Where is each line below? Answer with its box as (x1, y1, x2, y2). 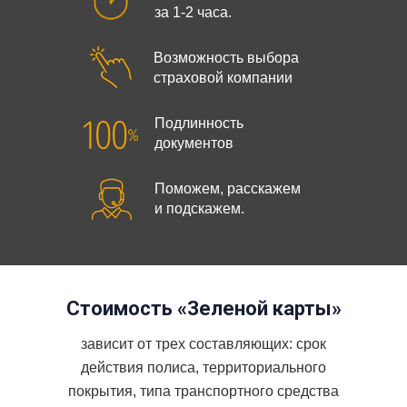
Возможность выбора (154, 50, 299, 65)
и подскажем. (154, 201, 244, 216)
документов (154, 135, 233, 151)
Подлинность (154, 115, 243, 131)
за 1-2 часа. (154, 5, 232, 20)
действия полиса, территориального (81, 360, 326, 375)
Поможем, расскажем (154, 181, 301, 196)
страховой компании (154, 70, 293, 85)
